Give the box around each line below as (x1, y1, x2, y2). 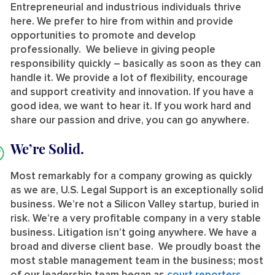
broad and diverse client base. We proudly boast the (10, 241, 261, 252)
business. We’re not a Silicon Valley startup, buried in (10, 199, 259, 210)
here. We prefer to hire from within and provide (10, 16, 233, 27)
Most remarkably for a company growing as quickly (10, 171, 252, 182)
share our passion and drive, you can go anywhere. (10, 115, 249, 126)
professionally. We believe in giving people (10, 44, 215, 55)
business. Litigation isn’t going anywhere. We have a (10, 227, 257, 238)
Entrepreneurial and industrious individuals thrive (10, 2, 241, 13)
